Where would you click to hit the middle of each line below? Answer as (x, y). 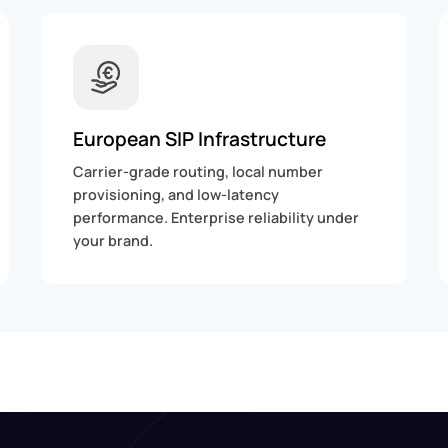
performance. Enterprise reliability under (216, 218)
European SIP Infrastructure (200, 139)
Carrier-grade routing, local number (198, 172)
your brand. (113, 241)
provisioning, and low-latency (176, 195)
